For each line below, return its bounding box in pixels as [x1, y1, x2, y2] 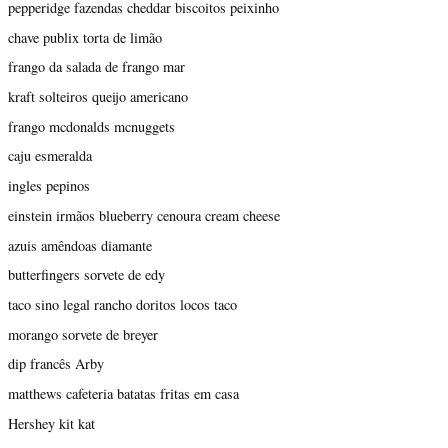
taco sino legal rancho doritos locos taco [8, 295, 237, 315]
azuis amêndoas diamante [8, 235, 152, 255]
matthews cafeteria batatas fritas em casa [8, 384, 239, 404]
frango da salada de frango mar [8, 57, 185, 77]
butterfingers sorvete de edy [8, 265, 165, 285]
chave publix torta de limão [8, 27, 162, 47]
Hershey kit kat [8, 413, 95, 433]
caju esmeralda [8, 146, 92, 166]
